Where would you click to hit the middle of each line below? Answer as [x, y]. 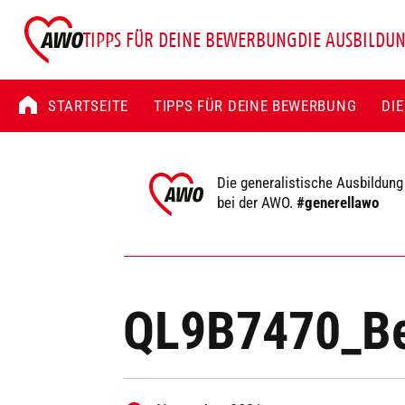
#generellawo [337, 202]
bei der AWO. [256, 202]
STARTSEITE [88, 105]
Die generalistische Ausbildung [310, 182]
